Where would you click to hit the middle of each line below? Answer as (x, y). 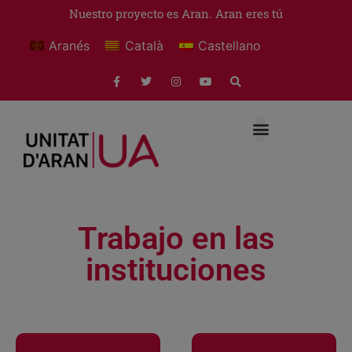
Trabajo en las (176, 238)
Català (144, 45)
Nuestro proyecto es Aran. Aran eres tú (176, 13)
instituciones (176, 269)
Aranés (70, 45)
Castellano (230, 45)
